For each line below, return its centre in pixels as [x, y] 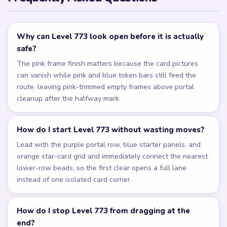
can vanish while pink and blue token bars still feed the [107, 75]
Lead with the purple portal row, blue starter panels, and [109, 145]
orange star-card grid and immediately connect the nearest [112, 157]
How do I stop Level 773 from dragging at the [104, 211]
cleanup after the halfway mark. [69, 99]
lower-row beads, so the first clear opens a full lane [102, 168]
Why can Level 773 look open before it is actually [110, 37]
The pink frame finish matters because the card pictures [108, 64]
